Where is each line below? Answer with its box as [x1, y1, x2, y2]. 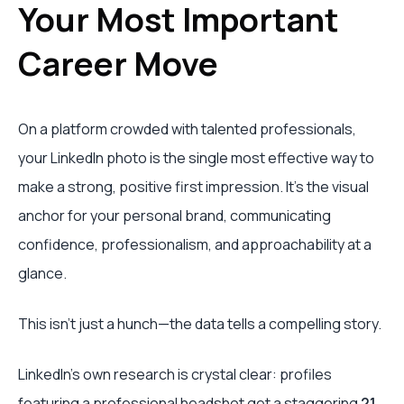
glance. [18, 263, 67, 283]
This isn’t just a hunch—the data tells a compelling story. [18, 314, 381, 334]
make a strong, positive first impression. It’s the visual [18, 177, 369, 197]
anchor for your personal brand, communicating [18, 206, 331, 225]
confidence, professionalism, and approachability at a [18, 234, 372, 254]
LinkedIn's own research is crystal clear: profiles [18, 364, 332, 384]
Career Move [18, 41, 218, 86]
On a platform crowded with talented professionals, [18, 119, 356, 139]
